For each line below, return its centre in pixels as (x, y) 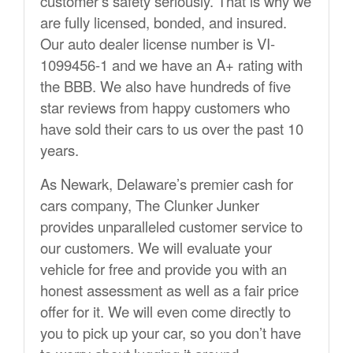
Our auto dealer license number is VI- (158, 44)
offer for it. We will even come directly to (165, 312)
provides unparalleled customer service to (171, 227)
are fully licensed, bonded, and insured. (163, 22)
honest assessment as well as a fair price (169, 290)
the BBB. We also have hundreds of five (165, 86)
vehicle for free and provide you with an (163, 269)
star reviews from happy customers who (165, 108)
